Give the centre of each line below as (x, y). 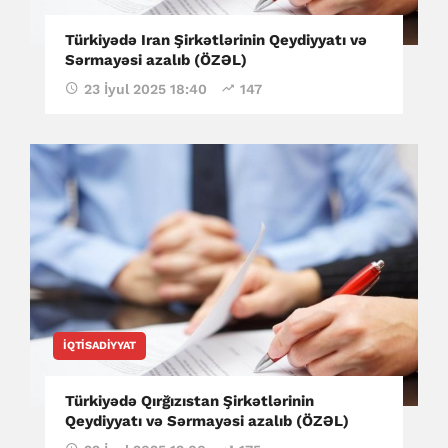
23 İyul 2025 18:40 (145, 88)
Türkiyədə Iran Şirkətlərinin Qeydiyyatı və (216, 39)
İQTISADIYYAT (99, 345)
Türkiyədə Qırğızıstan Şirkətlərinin (189, 400)
